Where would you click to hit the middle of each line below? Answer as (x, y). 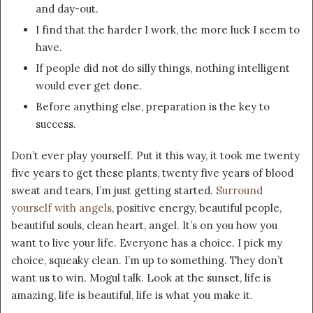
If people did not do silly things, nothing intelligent (163, 68)
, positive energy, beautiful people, (197, 208)
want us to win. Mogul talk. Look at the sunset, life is (141, 277)
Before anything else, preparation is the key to (153, 106)
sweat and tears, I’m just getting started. (114, 190)
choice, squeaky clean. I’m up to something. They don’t (147, 260)
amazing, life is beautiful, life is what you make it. (132, 295)
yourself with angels (61, 208)
